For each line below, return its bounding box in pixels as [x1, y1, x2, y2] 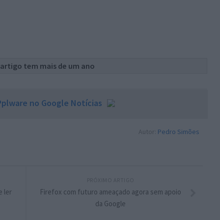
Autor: [138, 127, 158, 136]
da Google [95, 198, 126, 208]
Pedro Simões [157, 127, 199, 136]
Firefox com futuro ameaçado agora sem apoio [40, 187, 181, 196]
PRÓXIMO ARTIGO [86, 176, 135, 184]
